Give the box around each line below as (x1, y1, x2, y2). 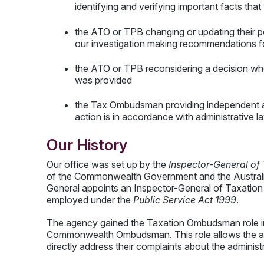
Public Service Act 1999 (133, 193, 236, 206)
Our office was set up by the (46, 158, 169, 170)
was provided (75, 74, 135, 86)
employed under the (46, 193, 133, 206)
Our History (46, 135, 131, 154)
